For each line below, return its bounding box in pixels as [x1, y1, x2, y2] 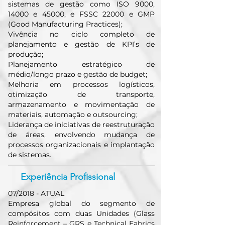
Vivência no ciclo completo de [8, 30, 155, 39]
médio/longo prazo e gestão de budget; [8, 70, 147, 79]
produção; [8, 50, 43, 59]
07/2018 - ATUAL [8, 189, 64, 198]
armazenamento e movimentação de [8, 100, 155, 109]
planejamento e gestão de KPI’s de [8, 40, 155, 49]
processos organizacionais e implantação [8, 140, 155, 149]
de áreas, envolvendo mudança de [8, 130, 155, 139]
